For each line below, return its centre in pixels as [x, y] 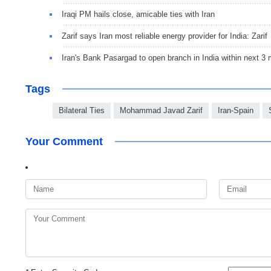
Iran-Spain [236, 110]
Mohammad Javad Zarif [161, 110]
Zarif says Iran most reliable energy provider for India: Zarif [165, 36]
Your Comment [64, 141]
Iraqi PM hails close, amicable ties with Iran [138, 14]
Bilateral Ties [82, 110]
